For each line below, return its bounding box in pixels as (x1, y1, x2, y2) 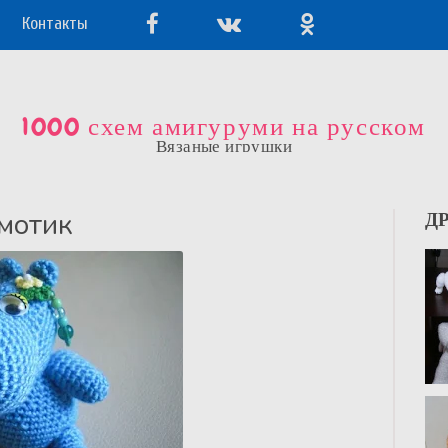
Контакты (22, 14, 89, 33)
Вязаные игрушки (156, 135, 292, 156)
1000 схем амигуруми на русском (22, 111, 426, 143)
